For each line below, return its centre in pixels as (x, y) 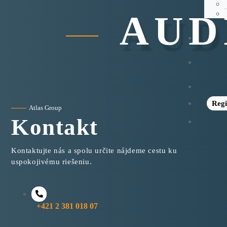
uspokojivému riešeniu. (54, 162)
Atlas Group (45, 108)
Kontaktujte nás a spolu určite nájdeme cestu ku (94, 151)
